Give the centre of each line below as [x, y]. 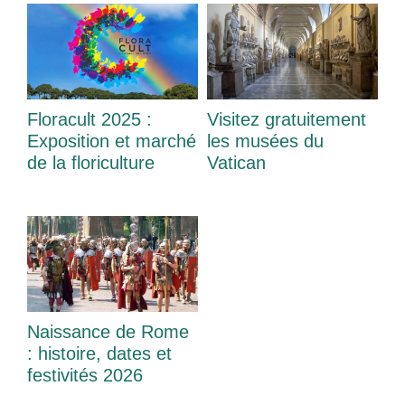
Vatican [236, 162]
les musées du [265, 141]
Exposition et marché [112, 141]
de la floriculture [91, 162]
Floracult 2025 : [89, 119]
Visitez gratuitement [287, 119]
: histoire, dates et [99, 354]
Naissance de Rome [108, 332]
